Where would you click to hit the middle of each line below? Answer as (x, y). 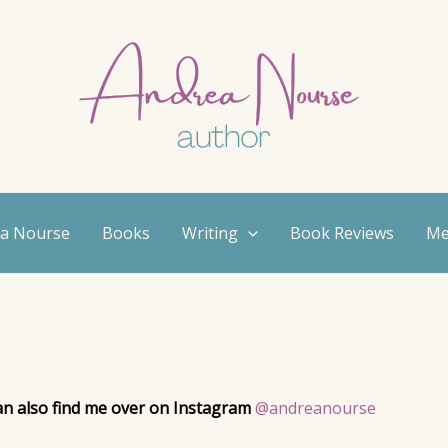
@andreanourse (315, 408)
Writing (210, 233)
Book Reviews (341, 233)
